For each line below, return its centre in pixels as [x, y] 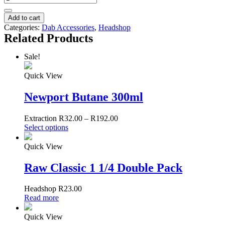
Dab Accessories [68, 27]
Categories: [23, 27]
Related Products [48, 38]
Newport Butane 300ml [84, 97]
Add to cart [24, 18]
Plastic [14, 6]
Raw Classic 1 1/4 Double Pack [103, 167]
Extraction [41, 118]
